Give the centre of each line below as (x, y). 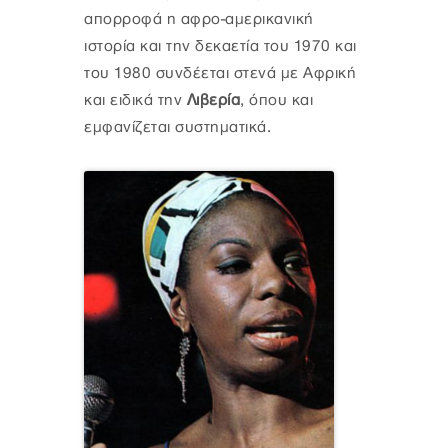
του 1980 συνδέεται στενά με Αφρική (220, 74)
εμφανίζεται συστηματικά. (177, 128)
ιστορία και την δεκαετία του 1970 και (220, 47)
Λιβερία (213, 101)
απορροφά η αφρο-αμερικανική (199, 20)
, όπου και (276, 101)
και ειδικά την (135, 101)
